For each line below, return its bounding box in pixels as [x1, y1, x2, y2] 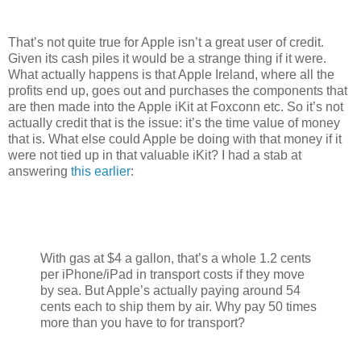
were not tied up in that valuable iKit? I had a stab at [8, 148, 301, 163]
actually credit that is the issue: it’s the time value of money [8, 116, 340, 131]
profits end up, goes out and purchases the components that [8, 84, 347, 98]
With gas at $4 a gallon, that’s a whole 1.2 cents [40, 251, 311, 265]
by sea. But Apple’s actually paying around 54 [40, 283, 301, 297]
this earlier [71, 164, 131, 179]
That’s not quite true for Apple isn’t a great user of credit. [8, 35, 324, 50]
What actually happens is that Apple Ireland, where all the [8, 68, 334, 82]
